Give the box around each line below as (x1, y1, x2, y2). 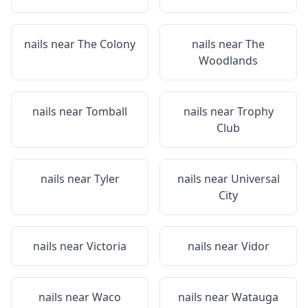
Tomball (86, 104, 127, 119)
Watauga (232, 289, 278, 305)
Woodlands (199, 53, 258, 68)
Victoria (87, 239, 126, 254)
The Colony (78, 36, 135, 52)
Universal (230, 171, 280, 186)
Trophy (236, 104, 274, 119)
